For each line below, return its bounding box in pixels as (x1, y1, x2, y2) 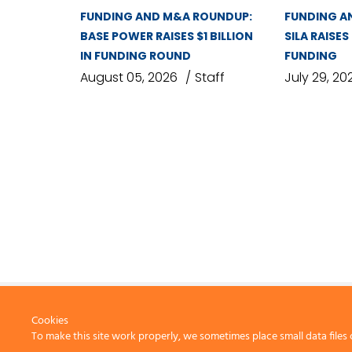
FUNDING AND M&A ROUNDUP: (80, 9, 252, 25)
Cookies (31, 312, 68, 330)
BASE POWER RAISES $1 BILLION (80, 28, 253, 45)
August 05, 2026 (80, 68, 178, 87)
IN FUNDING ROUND (80, 48, 191, 64)
